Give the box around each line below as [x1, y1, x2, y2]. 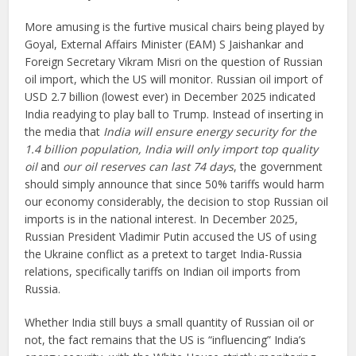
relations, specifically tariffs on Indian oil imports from [25, 263, 301, 279]
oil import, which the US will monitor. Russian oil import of [25, 71, 323, 87]
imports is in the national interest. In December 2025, [25, 211, 299, 226]
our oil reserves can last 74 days [63, 158, 234, 174]
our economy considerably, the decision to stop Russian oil [25, 193, 329, 209]
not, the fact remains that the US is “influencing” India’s [25, 331, 307, 347]
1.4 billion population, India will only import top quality [25, 141, 319, 157]
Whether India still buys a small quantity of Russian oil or [25, 314, 315, 330]
